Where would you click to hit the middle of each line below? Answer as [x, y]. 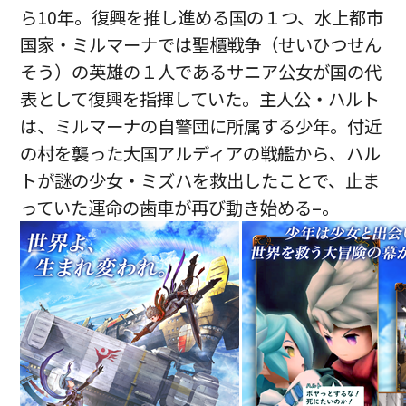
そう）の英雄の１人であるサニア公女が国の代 [201, 71]
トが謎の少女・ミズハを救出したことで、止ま [200, 180]
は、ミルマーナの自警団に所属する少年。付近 [201, 126]
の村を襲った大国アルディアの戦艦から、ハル [201, 153]
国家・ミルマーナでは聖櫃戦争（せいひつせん [201, 44]
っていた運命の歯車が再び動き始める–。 [180, 207]
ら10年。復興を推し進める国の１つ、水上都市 [202, 17]
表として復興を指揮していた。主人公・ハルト [200, 98]
